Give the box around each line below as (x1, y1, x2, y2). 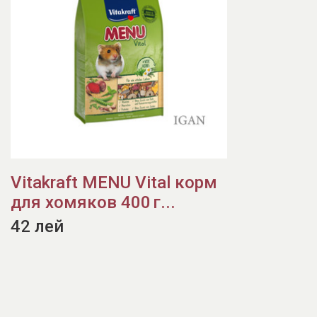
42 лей (11, 217, 64, 236)
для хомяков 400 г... (11, 192, 175, 212)
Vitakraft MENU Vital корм (11, 173, 217, 192)
